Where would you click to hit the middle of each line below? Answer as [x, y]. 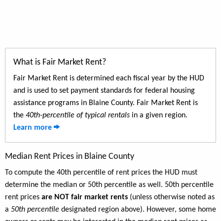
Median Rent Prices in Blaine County [70, 157]
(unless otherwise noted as [171, 198]
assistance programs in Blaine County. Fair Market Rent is [106, 103]
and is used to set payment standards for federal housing [104, 91]
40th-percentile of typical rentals [78, 116]
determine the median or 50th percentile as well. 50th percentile [109, 185]
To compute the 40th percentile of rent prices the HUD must [101, 173]
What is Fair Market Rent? [60, 63]
